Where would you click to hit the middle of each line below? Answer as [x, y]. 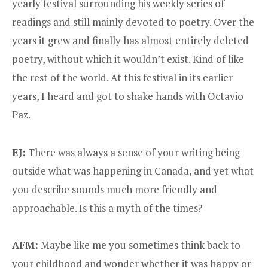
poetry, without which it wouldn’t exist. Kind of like [128, 59]
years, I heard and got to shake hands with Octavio [128, 96]
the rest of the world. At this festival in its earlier [122, 78]
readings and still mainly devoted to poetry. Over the [133, 22]
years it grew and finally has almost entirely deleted [130, 41]
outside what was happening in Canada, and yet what [133, 170]
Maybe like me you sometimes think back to [139, 245]
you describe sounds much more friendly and [115, 189]
